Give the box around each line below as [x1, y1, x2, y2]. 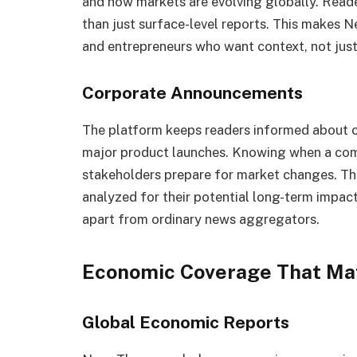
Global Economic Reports [82, 312, 289, 332]
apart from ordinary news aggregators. [82, 211, 320, 228]
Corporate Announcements [82, 83, 303, 104]
